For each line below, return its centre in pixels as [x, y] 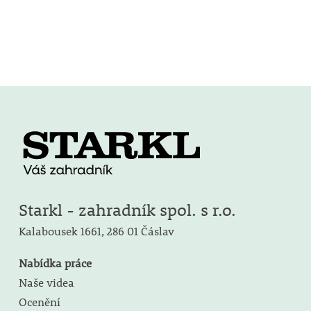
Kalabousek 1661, [62, 230]
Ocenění [39, 301]
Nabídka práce [55, 262]
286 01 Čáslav [140, 230]
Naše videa [46, 282]
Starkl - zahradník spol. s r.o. [127, 209]
